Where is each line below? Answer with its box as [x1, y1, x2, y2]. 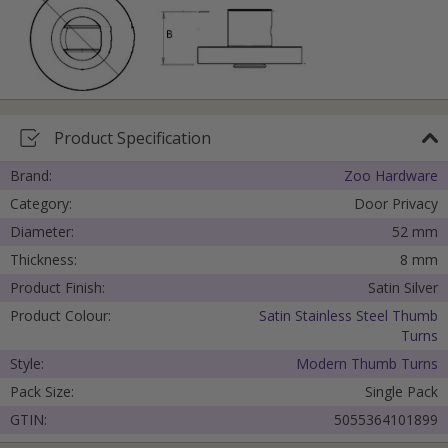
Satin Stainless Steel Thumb [259, 306, 438, 326]
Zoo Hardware [344, 166, 438, 186]
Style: [10, 354, 44, 374]
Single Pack [365, 382, 438, 402]
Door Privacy [354, 194, 438, 214]
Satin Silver [368, 278, 438, 298]
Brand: [10, 166, 52, 186]
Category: [10, 194, 72, 214]
